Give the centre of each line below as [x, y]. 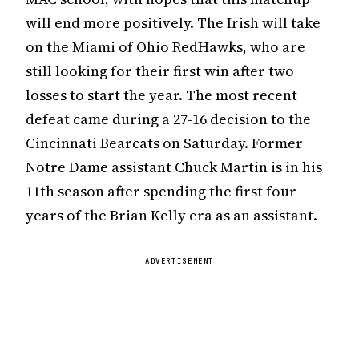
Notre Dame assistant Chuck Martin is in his [174, 167]
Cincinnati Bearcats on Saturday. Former [164, 143]
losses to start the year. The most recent [161, 95]
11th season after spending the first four [161, 191]
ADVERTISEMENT [179, 261]
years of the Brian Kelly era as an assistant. [171, 215]
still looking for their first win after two [160, 71]
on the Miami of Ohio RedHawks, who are [165, 46]
